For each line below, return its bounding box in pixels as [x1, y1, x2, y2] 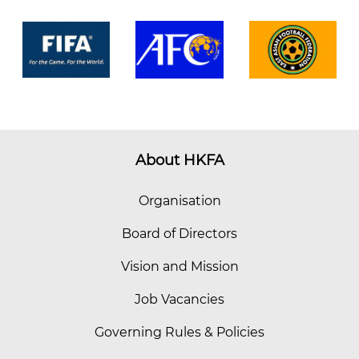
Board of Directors [122, 225, 237, 241]
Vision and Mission [120, 258, 239, 274]
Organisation [138, 192, 221, 208]
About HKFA [135, 151, 224, 169]
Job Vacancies [135, 291, 224, 307]
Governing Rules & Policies [95, 324, 264, 340]
